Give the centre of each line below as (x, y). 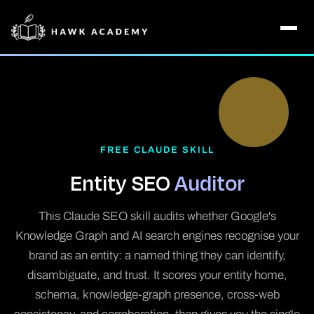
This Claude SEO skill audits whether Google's (157, 216)
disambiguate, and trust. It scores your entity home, (157, 275)
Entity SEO (122, 183)
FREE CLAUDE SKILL (157, 150)
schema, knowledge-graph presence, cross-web (157, 295)
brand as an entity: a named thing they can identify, (157, 255)
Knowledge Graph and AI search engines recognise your (157, 236)
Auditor (209, 183)
